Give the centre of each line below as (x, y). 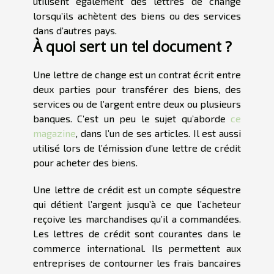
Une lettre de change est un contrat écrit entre (137, 74)
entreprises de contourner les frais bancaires (137, 262)
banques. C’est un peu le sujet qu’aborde (132, 118)
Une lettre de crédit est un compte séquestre (137, 189)
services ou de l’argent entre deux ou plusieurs (137, 103)
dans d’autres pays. (75, 30)
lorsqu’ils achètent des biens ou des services (137, 15)
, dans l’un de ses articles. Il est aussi (158, 133)
